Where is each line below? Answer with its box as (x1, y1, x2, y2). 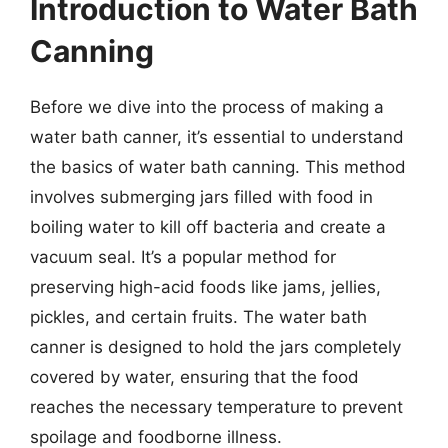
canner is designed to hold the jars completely (30, 337, 401, 357)
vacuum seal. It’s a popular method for (30, 247, 336, 267)
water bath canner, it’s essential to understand (30, 127, 404, 147)
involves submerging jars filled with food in (30, 187, 373, 207)
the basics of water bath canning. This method (30, 157, 406, 177)
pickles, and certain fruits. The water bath (30, 307, 367, 327)
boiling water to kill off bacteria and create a (30, 217, 386, 237)
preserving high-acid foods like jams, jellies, (30, 277, 381, 297)
